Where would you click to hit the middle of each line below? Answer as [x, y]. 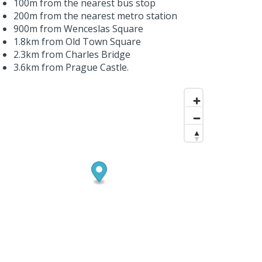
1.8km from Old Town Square [77, 41]
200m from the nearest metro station [95, 15]
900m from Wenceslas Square [78, 28]
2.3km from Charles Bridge [72, 54]
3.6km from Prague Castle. [71, 67]
